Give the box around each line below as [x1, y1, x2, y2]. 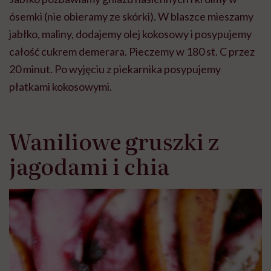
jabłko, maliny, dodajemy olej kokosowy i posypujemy [9, 27, 252, 41]
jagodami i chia [9, 149, 169, 182]
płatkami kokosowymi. [9, 80, 112, 94]
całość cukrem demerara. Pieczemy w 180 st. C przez [9, 45, 255, 59]
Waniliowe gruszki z [9, 125, 219, 157]
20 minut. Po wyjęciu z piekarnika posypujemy [9, 62, 221, 76]
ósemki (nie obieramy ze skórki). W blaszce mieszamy [9, 10, 253, 24]
